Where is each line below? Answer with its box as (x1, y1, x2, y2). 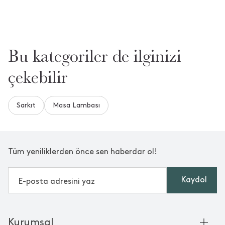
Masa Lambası (53, 102, 100, 108)
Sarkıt (17, 102, 36, 108)
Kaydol (181, 176, 207, 184)
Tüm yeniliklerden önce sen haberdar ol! (8, 148, 157, 156)
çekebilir (8, 67, 68, 87)
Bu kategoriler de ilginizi (8, 46, 181, 66)
